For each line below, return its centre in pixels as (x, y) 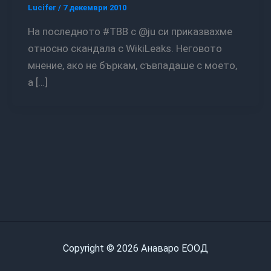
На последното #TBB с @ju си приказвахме (31, 31)
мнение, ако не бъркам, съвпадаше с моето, (132, 65)
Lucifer (43, 8)
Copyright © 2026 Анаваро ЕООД (139, 248)
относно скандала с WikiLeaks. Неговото (125, 48)
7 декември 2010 (94, 8)
